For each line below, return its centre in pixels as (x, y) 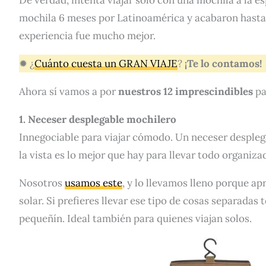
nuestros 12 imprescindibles (186, 91)
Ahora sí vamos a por (69, 91)
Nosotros (42, 183)
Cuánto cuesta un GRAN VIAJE (106, 63)
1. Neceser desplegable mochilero (98, 119)
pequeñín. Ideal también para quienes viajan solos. (135, 218)
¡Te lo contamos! (223, 63)
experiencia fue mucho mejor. (87, 35)
